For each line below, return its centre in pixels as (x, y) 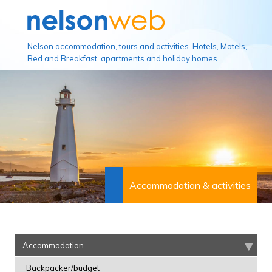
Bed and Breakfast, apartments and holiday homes (122, 58)
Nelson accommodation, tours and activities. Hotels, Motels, (137, 46)
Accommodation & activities (190, 185)
